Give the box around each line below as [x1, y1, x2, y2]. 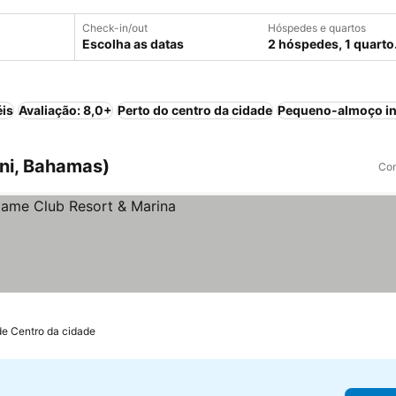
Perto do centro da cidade [118, 103, 272, 118]
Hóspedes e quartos [268, 21, 366, 34]
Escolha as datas [82, 36, 184, 51]
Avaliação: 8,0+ [19, 103, 112, 118]
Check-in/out [82, 21, 148, 34]
